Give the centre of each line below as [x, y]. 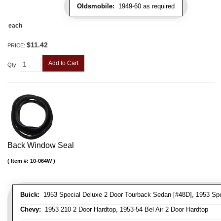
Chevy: [31, 210]
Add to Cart [63, 63]
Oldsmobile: [96, 6]
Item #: [20, 161]
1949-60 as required [145, 6]
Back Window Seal [41, 146]
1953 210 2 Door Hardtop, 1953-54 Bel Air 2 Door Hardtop [125, 210]
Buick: [30, 195]
